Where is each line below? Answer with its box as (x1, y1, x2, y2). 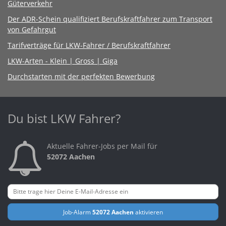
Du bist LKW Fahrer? (8, 109, 121, 127)
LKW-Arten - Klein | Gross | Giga (8, 55, 118, 66)
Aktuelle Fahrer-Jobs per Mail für (47, 141, 157, 151)
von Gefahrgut (8, 24, 56, 34)
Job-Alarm (63, 207, 92, 216)
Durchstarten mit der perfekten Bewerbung (8, 71, 155, 81)
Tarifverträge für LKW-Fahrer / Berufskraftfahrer (8, 40, 171, 50)
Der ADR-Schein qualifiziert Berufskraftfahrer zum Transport (8, 14, 212, 24)
